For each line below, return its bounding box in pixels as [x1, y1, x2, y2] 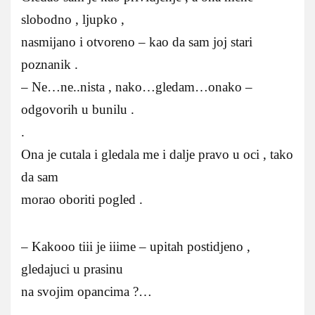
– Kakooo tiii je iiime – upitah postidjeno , [21, 238, 250, 254]
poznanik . [21, 56, 78, 72]
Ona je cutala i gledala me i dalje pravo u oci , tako [21, 146, 293, 162]
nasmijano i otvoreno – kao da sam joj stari [21, 34, 252, 49]
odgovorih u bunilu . [21, 101, 134, 117]
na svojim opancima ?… [21, 283, 152, 299]
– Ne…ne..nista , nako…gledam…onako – [21, 79, 252, 94]
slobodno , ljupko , [21, 11, 124, 27]
